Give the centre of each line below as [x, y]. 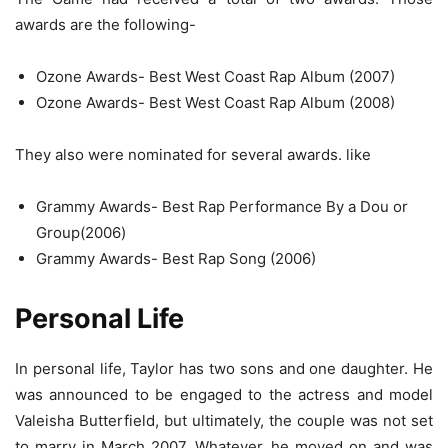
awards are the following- [105, 25]
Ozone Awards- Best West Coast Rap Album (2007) [215, 77]
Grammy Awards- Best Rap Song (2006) [176, 259]
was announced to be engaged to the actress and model [224, 395]
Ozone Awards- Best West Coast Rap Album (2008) [215, 103]
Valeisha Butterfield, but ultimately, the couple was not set [224, 421]
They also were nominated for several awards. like [193, 155]
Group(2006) [81, 233]
